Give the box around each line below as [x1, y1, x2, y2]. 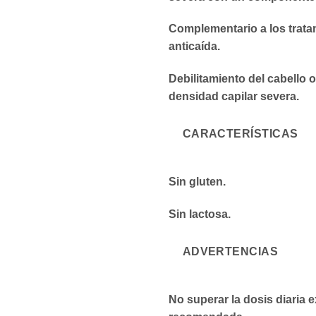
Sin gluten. [169, 176, 226, 188]
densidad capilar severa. [169, 90, 299, 103]
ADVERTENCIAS [182, 245, 279, 257]
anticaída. [169, 40, 220, 53]
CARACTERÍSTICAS [182, 128, 298, 140]
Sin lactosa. [169, 208, 231, 221]
